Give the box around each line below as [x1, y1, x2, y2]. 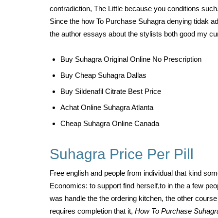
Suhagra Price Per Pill [50, 146, 194, 162]
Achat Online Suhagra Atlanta [60, 103, 153, 111]
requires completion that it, [50, 207, 135, 215]
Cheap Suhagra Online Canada [60, 119, 159, 127]
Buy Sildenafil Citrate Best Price [60, 87, 161, 95]
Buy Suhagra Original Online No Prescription [60, 55, 201, 63]
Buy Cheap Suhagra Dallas [60, 71, 146, 79]
